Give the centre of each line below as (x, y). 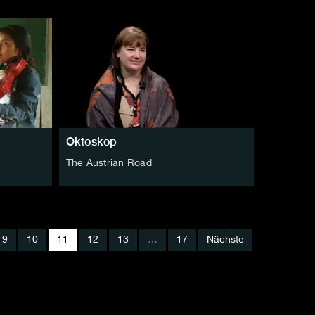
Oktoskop (91, 141)
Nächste (225, 239)
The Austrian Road (109, 163)
